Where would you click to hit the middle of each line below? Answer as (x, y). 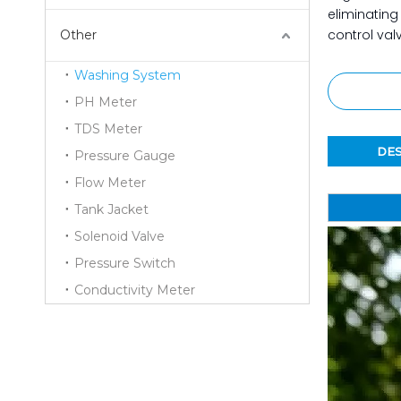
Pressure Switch (125, 263)
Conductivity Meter (135, 290)
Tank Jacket (111, 209)
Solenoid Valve (119, 236)
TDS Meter (108, 129)
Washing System (128, 75)
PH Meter (106, 102)
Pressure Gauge (125, 156)
